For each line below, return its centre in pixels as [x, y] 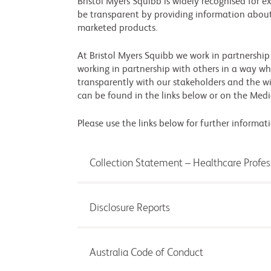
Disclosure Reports [130, 208]
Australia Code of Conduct [146, 253]
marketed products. [117, 28]
